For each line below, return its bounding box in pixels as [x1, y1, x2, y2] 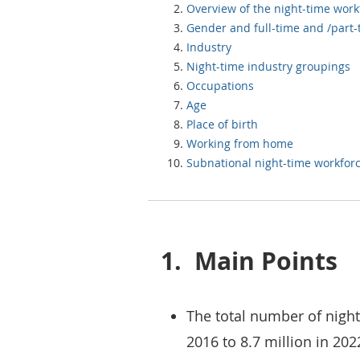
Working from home [186, 136, 293, 151]
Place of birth [186, 117, 258, 132]
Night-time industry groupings [186, 59, 350, 74]
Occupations [186, 78, 254, 93]
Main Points [194, 244, 337, 277]
